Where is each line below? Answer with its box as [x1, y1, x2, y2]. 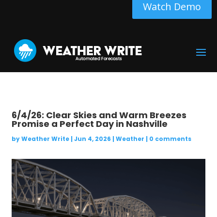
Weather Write [21, 135, 69, 143]
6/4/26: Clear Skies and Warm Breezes [11, 109, 186, 121]
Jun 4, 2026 [74, 135, 111, 143]
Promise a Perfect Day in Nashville [11, 118, 168, 130]
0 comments [149, 135, 191, 143]
